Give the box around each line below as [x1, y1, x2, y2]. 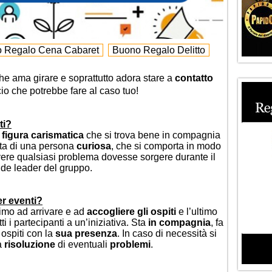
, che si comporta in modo [111, 141, 221, 151]
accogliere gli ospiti [87, 206, 176, 217]
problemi [110, 239, 151, 250]
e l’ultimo [176, 206, 217, 217]
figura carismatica [2, 130, 84, 140]
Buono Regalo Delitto [112, 45, 205, 55]
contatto [175, 73, 213, 83]
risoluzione [4, 239, 55, 250]
